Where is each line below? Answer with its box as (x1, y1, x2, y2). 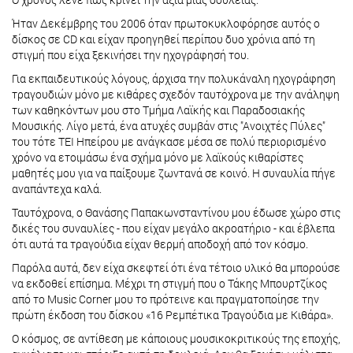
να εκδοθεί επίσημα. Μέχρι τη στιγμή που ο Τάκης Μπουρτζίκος (12, 275, 327, 291)
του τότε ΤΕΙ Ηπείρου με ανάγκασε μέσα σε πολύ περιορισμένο (12, 133, 326, 149)
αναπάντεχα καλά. (12, 180, 102, 196)
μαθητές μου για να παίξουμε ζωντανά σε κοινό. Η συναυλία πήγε (12, 165, 336, 180)
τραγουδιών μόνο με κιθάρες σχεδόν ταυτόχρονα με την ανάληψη (12, 86, 340, 102)
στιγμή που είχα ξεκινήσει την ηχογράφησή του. (12, 46, 249, 62)
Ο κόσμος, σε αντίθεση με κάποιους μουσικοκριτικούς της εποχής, (12, 330, 340, 346)
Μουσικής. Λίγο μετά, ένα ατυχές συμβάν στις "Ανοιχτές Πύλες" (12, 117, 325, 133)
